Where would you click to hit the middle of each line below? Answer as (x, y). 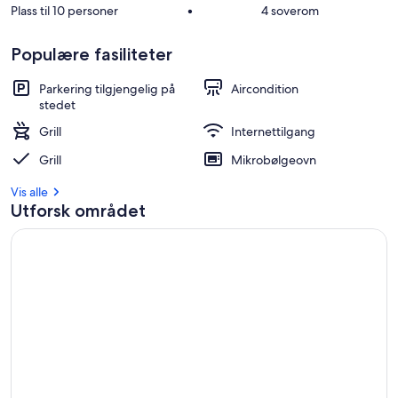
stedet (57, 105)
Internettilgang (273, 131)
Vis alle (29, 192)
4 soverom (291, 11)
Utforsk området (78, 211)
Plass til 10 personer (64, 11)
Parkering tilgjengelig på (107, 89)
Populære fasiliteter (92, 54)
